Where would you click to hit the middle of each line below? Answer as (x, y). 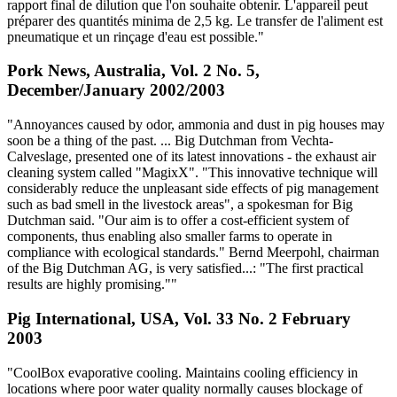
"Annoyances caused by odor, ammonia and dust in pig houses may (196, 125)
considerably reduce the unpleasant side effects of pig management (193, 189)
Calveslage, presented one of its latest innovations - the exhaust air (191, 157)
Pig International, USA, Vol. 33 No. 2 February (179, 318)
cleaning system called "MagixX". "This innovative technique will (192, 173)
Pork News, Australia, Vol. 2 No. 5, (133, 71)
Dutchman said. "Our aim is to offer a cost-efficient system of (178, 221)
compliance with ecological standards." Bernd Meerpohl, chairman (193, 253)
